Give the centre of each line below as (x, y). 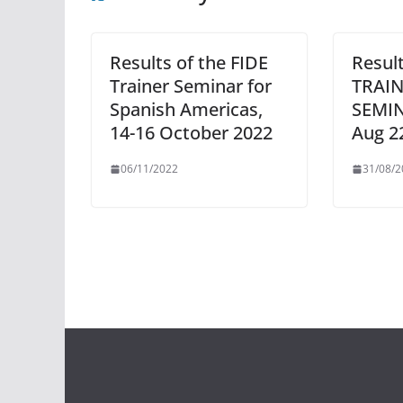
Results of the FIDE (189, 63)
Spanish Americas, (186, 109)
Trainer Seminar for (191, 86)
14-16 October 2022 (191, 133)
